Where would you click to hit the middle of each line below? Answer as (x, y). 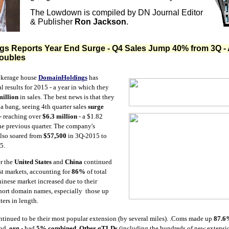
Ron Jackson (100, 22)
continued (97, 162)
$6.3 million (60, 116)
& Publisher (52, 22)
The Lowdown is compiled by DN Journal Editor (116, 13)
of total (96, 171)
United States (33, 162)
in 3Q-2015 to (86, 136)
